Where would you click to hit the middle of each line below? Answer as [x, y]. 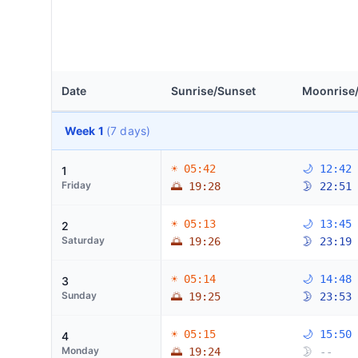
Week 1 [86, 131]
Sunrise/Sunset [213, 91]
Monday [80, 350]
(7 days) [128, 131]
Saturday [83, 240]
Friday [76, 185]
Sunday [79, 295]
